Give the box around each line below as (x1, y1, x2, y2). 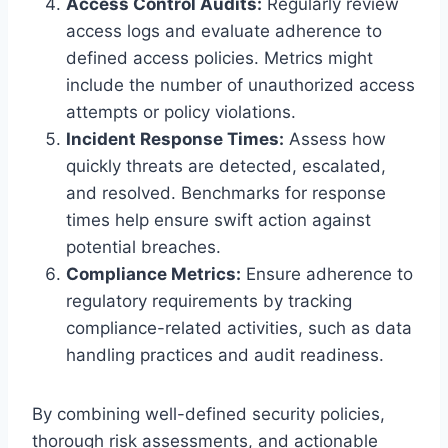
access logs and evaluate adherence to (66, 20, 382, 41)
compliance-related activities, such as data (66, 317, 412, 338)
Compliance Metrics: (66, 263, 241, 284)
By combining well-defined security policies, (32, 403, 385, 424)
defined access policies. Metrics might (66, 47, 373, 68)
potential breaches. (66, 236, 221, 257)
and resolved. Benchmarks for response (66, 182, 386, 203)
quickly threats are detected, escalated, (66, 155, 386, 176)
